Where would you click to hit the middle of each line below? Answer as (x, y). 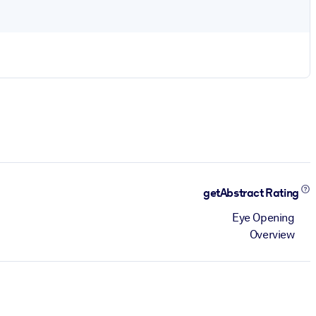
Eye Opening (263, 217)
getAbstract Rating (252, 193)
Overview (272, 234)
